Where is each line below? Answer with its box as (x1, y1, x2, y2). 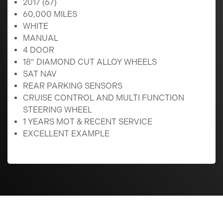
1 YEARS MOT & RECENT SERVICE (23, 116, 152, 126)
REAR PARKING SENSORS (23, 81, 122, 91)
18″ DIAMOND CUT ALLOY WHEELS (23, 57, 157, 67)
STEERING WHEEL (23, 105, 92, 114)
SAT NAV (23, 69, 57, 79)
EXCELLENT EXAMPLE (23, 128, 110, 138)
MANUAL (23, 33, 58, 43)
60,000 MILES (23, 9, 77, 19)
